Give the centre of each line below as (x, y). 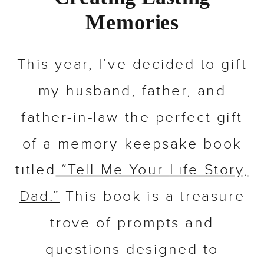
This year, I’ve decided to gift (132, 65)
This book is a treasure (152, 197)
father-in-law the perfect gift (132, 118)
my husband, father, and (132, 92)
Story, (223, 171)
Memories (132, 23)
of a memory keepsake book (132, 145)
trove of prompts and (132, 224)
